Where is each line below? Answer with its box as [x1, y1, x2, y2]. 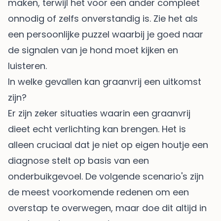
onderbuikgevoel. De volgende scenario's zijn [8, 170, 204, 183]
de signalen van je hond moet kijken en [8, 43, 178, 56]
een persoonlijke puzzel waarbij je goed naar [8, 28, 203, 40]
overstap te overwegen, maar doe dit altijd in [8, 201, 207, 214]
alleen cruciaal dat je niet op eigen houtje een [8, 138, 208, 151]
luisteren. [8, 59, 47, 72]
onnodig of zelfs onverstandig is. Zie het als [8, 12, 198, 25]
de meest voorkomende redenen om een [8, 185, 189, 198]
